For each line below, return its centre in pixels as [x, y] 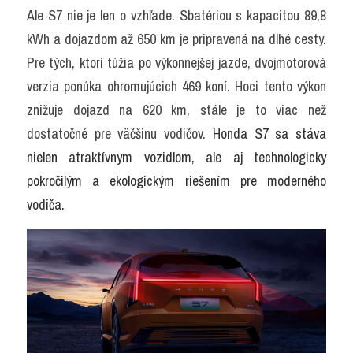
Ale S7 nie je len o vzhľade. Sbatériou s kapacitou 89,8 [176, 15]
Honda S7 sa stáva [269, 133]
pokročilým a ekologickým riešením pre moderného [176, 180]
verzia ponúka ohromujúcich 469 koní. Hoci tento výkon [176, 86]
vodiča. [46, 204]
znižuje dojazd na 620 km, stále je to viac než [176, 110]
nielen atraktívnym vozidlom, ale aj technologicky [176, 157]
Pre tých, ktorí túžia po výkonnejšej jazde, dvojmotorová [176, 62]
